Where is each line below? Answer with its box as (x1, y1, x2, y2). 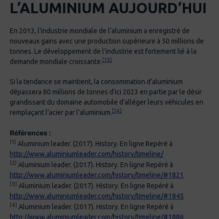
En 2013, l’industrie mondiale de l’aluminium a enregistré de (10, 27, 190, 35)
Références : (10, 129, 51, 137)
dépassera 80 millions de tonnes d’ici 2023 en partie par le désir (10, 88, 202, 96)
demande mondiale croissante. (10, 58, 102, 66)
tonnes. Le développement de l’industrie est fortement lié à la (10, 47, 197, 56)
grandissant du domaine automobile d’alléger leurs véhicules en (10, 98, 203, 107)
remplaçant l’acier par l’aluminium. (10, 109, 112, 117)
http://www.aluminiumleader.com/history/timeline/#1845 (10, 192, 184, 200)
